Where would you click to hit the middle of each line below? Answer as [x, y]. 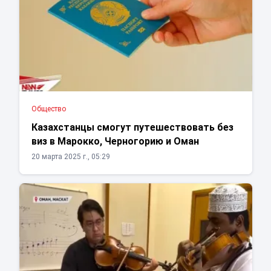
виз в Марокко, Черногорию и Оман [115, 142]
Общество [48, 109]
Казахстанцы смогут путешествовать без [132, 128]
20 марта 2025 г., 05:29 [70, 157]
